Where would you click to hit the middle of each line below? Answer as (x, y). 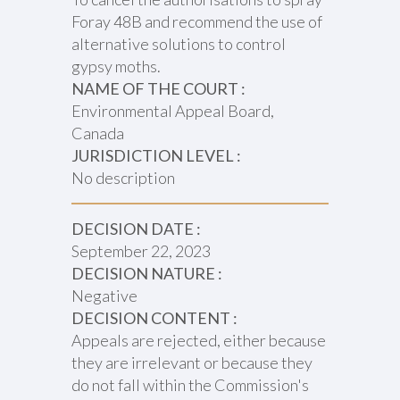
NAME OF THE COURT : (158, 88)
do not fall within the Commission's (190, 385)
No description (123, 178)
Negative (104, 296)
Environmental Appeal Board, (172, 111)
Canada (97, 133)
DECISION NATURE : (146, 273)
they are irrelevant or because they (192, 362)
